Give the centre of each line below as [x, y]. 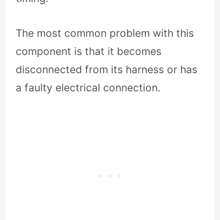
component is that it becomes [89, 51]
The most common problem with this [105, 33]
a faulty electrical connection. [88, 87]
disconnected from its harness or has [107, 69]
